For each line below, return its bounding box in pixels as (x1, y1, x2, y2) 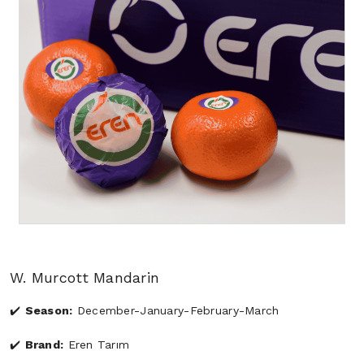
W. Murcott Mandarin (10, 268, 160, 286)
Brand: (24, 337, 64, 351)
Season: (24, 303, 73, 317)
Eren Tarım (67, 337, 130, 351)
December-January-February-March (72, 303, 279, 317)
